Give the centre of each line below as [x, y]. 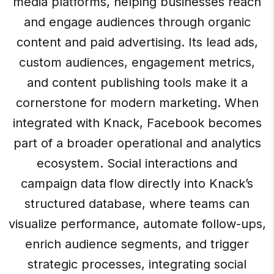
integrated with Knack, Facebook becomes [137, 123]
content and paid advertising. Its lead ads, [137, 43]
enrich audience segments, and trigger [137, 244]
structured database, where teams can [137, 204]
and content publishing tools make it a [137, 83]
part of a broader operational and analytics [137, 143]
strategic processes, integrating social [137, 265]
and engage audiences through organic [137, 22]
